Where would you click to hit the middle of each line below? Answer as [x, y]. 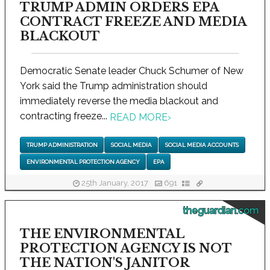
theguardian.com [221, 211]
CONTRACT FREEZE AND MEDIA [133, 22]
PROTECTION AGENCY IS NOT [126, 249]
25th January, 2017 [115, 183]
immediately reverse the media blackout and [119, 101]
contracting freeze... [65, 116]
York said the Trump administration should [114, 86]
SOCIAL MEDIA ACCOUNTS [202, 145]
